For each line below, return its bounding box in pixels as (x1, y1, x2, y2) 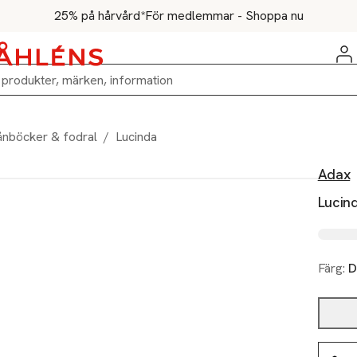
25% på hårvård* (53, 7, 145, 24)
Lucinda (116, 128, 157, 145)
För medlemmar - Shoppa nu (144, 7, 304, 24)
